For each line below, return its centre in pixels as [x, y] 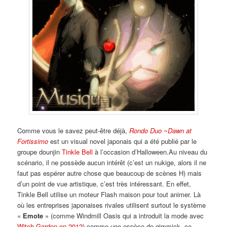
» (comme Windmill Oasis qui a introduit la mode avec [124, 216]
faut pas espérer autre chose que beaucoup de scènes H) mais [110, 173]
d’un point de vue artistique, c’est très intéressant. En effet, [104, 184]
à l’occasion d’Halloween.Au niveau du [150, 152]
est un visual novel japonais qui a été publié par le [123, 141]
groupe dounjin [40, 152]
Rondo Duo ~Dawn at [161, 131]
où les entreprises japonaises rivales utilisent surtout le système [112, 205]
